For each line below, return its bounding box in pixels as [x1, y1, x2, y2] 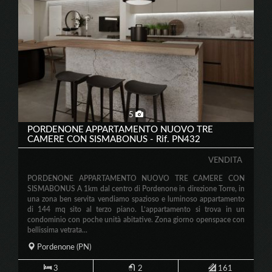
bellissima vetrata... [27, 226, 87, 234]
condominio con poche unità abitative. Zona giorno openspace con [27, 216, 245, 223]
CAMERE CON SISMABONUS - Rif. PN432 [27, 135, 200, 144]
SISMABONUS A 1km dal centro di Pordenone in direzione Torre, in [27, 185, 245, 192]
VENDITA [208, 157, 242, 165]
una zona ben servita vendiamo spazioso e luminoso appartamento [27, 195, 245, 203]
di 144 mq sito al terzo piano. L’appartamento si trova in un [27, 206, 245, 213]
